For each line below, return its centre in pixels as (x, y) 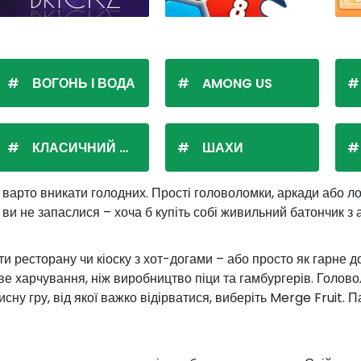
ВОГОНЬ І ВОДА (84, 83)
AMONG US (237, 83)
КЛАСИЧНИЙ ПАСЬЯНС (76, 148)
